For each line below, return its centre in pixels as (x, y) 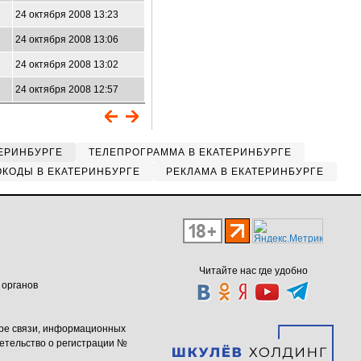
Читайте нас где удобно (253, 271)
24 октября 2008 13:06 (67, 39)
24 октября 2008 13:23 (67, 15)
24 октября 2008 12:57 (67, 89)
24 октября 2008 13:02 (67, 64)
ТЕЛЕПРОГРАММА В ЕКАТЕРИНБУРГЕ (190, 152)
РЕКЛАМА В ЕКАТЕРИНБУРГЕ (245, 172)
